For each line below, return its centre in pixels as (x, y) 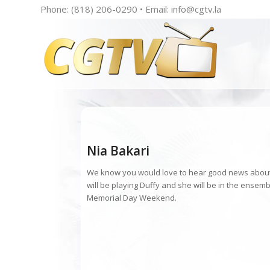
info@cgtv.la (196, 9)
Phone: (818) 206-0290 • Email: (106, 9)
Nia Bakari (118, 151)
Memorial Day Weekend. (132, 198)
